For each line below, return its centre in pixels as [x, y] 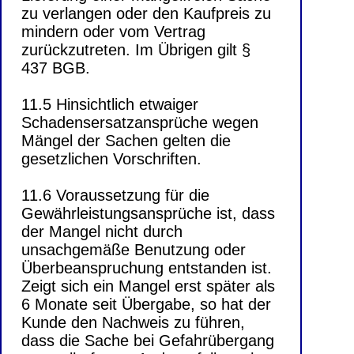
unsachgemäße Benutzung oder [134, 250]
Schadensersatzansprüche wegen [140, 123]
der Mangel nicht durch [102, 232]
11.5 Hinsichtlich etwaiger [110, 105]
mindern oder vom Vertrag [113, 32]
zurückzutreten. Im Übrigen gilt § [136, 50]
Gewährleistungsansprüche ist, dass [148, 214]
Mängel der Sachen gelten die [126, 141]
